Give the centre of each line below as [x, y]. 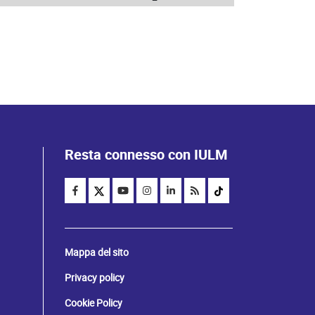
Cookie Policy [94, 303]
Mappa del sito [97, 252]
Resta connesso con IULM [146, 155]
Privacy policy [95, 278]
